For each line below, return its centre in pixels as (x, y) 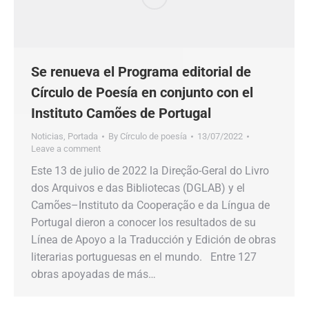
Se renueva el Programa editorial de (141, 72)
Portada (83, 137)
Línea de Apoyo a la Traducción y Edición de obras (153, 240)
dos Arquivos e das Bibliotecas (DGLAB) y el (138, 188)
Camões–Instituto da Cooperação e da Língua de (150, 206)
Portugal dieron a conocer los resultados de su (143, 223)
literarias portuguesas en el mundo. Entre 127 (144, 257)
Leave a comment (66, 149)
